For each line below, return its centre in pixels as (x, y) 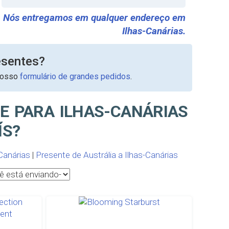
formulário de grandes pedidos (75, 76)
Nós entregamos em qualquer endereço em (94, 18)
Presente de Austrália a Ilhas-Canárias (107, 155)
